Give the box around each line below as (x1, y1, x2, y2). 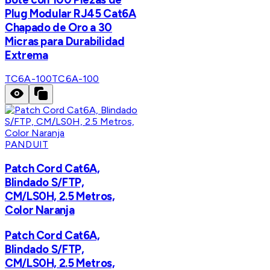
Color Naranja (5, 203, 75, 218)
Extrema (5, 48, 48, 62)
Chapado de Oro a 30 (5, 20, 112, 34)
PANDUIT (5, 139, 49, 151)
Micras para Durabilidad (5, 34, 125, 48)
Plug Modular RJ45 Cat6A (5, 6, 136, 20)
